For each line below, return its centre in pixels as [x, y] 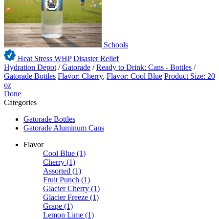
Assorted [57, 171]
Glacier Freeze [66, 197]
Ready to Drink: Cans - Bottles [144, 67]
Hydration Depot [30, 67]
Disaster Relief [96, 59]
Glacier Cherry [66, 189]
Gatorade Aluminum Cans [64, 128]
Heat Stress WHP [44, 59]
